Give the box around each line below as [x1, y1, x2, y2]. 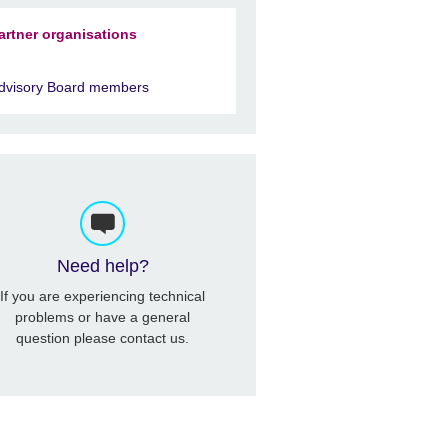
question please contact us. [16, 329, 190, 346]
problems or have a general [15, 308, 191, 325]
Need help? [56, 256, 149, 277]
